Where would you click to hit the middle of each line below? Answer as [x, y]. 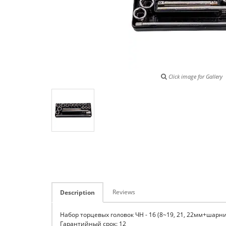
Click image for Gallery [194, 76]
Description [77, 192]
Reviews [124, 192]
